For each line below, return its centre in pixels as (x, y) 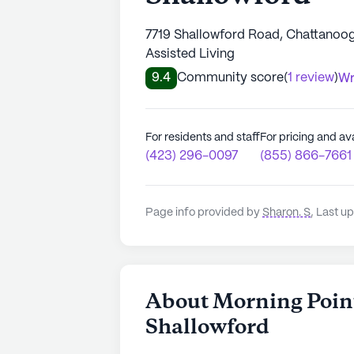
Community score (230, 77)
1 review (311, 77)
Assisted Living (190, 54)
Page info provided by (204, 212)
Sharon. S (286, 212)
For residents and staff (203, 137)
